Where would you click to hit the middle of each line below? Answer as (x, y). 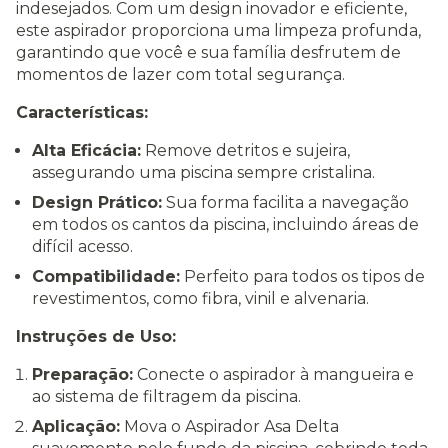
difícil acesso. (82, 247)
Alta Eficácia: (86, 151)
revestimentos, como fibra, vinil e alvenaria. (200, 299)
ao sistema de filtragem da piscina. (166, 397)
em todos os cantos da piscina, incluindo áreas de (225, 225)
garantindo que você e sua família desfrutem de (208, 53)
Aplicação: (76, 427)
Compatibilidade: (106, 277)
